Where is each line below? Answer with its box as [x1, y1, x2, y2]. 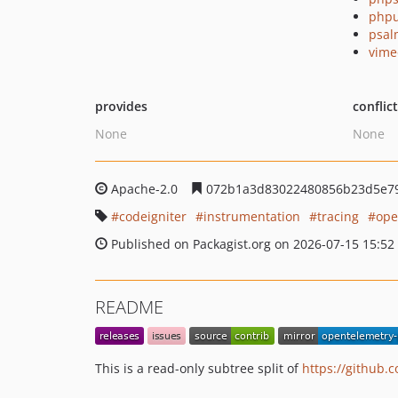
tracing [317, 208, 359, 225]
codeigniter [119, 208, 187, 225]
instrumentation [203, 208, 300, 225]
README [95, 295, 163, 319]
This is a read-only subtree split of [95, 360, 302, 378]
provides [95, 98, 147, 115]
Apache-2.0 [107, 180, 181, 197]
